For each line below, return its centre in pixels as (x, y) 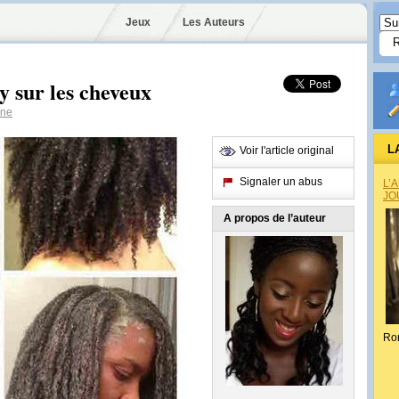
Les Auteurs (213, 22)
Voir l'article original (287, 151)
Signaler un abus (281, 182)
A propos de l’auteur (275, 218)
